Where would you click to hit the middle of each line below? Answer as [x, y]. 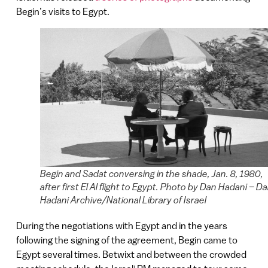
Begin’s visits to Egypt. [63, 11]
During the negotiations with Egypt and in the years [121, 226]
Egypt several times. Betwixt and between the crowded [131, 255]
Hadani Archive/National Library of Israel [123, 200]
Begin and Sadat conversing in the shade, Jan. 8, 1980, [151, 174]
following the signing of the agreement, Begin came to [127, 240]
